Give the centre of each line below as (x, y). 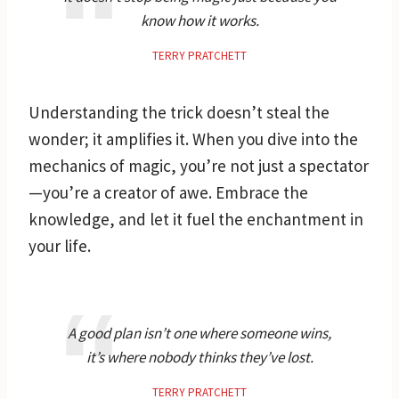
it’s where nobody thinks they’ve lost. (199, 357)
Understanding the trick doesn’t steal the (179, 112)
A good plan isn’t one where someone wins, (199, 333)
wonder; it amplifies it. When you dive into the (193, 138)
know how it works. (199, 20)
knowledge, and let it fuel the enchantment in (196, 219)
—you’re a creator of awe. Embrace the (168, 192)
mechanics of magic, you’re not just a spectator (199, 165)
